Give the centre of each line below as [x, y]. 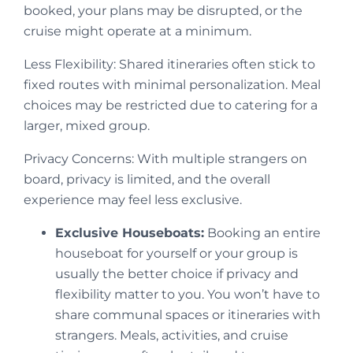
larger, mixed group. [87, 126]
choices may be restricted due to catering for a [171, 106]
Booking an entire [262, 233]
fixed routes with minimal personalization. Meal [172, 85]
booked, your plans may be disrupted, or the [163, 11]
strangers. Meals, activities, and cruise [172, 336]
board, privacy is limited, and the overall [147, 180]
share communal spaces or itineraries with [188, 315]
